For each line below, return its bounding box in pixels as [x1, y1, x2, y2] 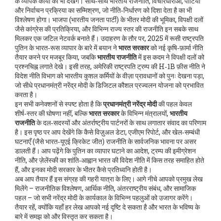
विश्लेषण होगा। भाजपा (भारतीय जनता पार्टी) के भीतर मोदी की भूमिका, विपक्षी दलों [15, 15, 203, 24]
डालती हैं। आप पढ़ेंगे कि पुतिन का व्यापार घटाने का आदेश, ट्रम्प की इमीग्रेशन [15, 146, 196, 155]
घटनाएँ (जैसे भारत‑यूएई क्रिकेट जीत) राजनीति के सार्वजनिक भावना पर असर [15, 137, 196, 146]
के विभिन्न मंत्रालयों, [119, 109, 170, 118]
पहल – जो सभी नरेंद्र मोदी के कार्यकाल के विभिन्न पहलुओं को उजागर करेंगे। [15, 193, 193, 202]
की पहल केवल [157, 99, 192, 109]
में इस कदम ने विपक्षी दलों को [137, 52, 204, 62]
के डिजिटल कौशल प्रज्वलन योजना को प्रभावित [88, 80, 204, 90]
